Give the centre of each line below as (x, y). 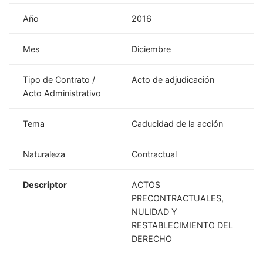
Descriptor (45, 184)
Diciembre (151, 49)
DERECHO (152, 238)
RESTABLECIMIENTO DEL (183, 225)
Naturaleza (44, 154)
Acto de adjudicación (173, 79)
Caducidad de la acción (178, 123)
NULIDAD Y (155, 211)
